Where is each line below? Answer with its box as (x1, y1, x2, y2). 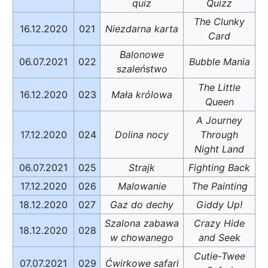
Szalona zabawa (105, 217, 179, 229)
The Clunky (194, 15, 245, 28)
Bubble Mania (188, 55, 250, 68)
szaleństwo (116, 62, 167, 75)
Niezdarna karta (105, 22, 178, 35)
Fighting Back (188, 161, 250, 173)
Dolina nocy (115, 128, 169, 141)
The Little (198, 81, 240, 93)
